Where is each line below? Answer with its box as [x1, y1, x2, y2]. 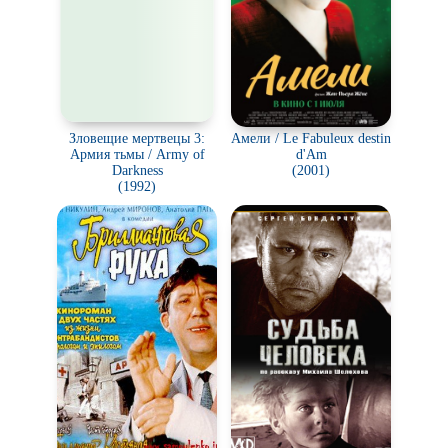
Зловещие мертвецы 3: [69, 131, 205, 146]
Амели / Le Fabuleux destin [231, 131, 391, 146]
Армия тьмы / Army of [69, 147, 205, 162]
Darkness [111, 163, 163, 178]
